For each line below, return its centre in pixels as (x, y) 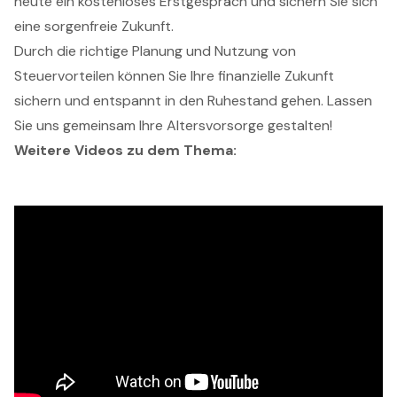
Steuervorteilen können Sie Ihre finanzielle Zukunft (174, 75)
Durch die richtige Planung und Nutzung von (155, 51)
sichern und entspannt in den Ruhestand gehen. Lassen (193, 100)
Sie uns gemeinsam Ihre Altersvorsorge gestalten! (173, 125)
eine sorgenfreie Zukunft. (94, 26)
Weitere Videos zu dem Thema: (125, 150)
